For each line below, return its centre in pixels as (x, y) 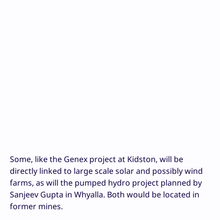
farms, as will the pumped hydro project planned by (106, 183)
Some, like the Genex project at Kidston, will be (96, 159)
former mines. (36, 206)
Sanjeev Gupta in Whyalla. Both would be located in (105, 195)
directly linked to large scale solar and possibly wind (106, 171)
